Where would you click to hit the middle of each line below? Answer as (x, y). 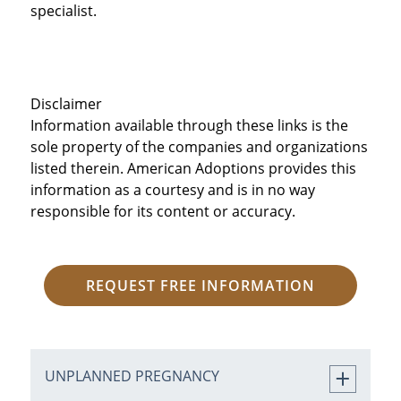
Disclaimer (66, 103)
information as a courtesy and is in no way (172, 189)
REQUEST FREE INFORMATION (200, 285)
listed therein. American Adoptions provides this (193, 168)
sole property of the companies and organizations (199, 146)
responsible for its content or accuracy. (162, 211)
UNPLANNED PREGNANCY (132, 375)
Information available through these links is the (189, 125)
